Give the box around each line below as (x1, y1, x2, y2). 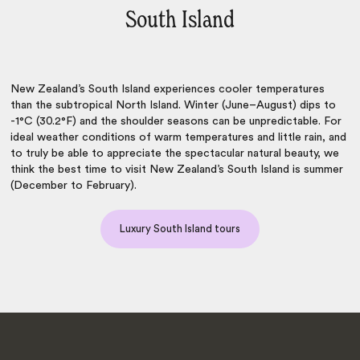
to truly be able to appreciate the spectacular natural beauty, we (10, 148, 340, 160)
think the (10, 164, 55, 176)
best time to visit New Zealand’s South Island (55, 164, 290, 176)
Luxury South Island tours (120, 223, 240, 235)
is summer (289, 164, 344, 176)
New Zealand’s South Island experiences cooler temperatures (10, 84, 325, 96)
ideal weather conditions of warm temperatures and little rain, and (10, 132, 347, 144)
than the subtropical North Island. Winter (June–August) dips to (10, 100, 337, 112)
